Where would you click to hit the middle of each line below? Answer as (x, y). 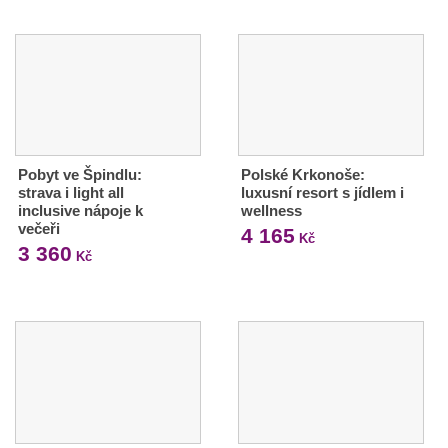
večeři (39, 229)
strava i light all (71, 193)
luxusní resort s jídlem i (322, 193)
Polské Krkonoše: (302, 175)
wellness (271, 211)
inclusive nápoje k (80, 211)
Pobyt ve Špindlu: (80, 175)
